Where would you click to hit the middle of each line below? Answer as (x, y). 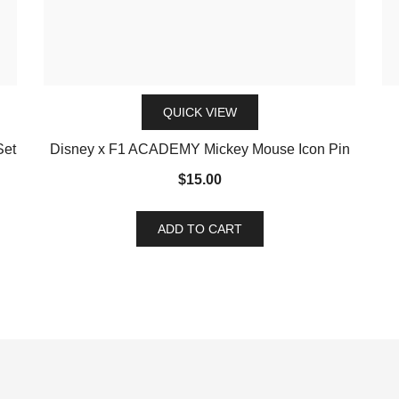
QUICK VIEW (199, 112)
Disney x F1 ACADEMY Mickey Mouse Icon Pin (199, 149)
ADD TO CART (199, 229)
